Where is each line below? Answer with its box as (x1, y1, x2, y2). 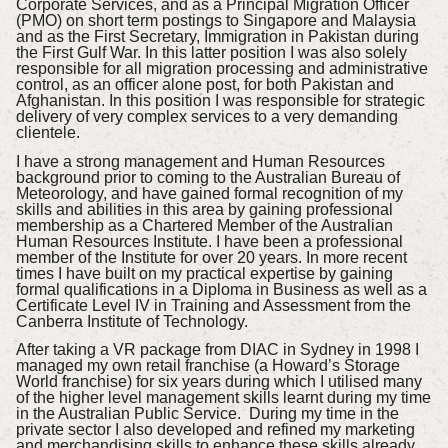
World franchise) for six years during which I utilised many (15, 373, 422, 391)
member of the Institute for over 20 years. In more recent (15, 248, 407, 266)
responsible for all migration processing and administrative (15, 59, 428, 77)
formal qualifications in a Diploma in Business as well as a (15, 280, 427, 298)
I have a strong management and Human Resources (15, 152, 385, 170)
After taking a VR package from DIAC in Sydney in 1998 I (15, 341, 419, 359)
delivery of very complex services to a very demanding (15, 107, 398, 125)
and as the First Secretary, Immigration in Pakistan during (15, 27, 419, 45)
